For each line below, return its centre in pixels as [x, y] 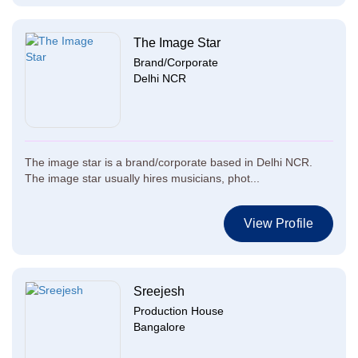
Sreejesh [159, 291]
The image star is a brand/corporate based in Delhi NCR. [169, 162]
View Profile [278, 223]
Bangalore [159, 327]
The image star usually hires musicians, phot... [142, 178]
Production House [179, 311]
